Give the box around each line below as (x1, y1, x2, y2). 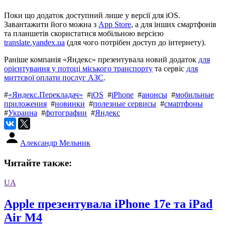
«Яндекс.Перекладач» (8, 90, 83, 99)
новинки (55, 99, 85, 108)
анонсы (142, 90, 167, 99)
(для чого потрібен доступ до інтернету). (65, 38, 206, 47)
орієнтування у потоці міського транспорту (4, 64, 153, 73)
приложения (4, 99, 47, 108)
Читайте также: (4, 158, 72, 169)
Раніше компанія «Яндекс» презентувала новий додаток (4, 55, 198, 64)
